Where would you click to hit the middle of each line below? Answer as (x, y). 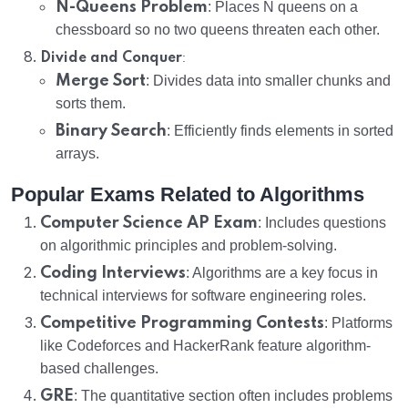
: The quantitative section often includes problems (233, 396)
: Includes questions (322, 223)
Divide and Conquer (111, 59)
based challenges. (99, 369)
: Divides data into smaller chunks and (268, 81)
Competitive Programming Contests (182, 324)
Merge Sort (101, 82)
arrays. (77, 154)
